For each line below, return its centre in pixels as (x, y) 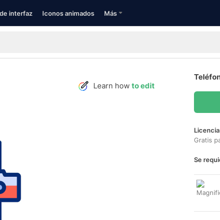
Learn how (112, 86)
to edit (143, 86)
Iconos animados (68, 13)
